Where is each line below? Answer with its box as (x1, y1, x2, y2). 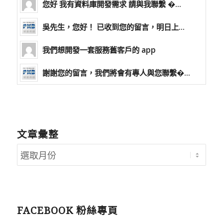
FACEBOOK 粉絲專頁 (16, 205, 118, 217)
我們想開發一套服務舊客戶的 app (42, 44, 156, 55)
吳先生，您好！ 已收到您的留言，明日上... (42, 21, 185, 32)
